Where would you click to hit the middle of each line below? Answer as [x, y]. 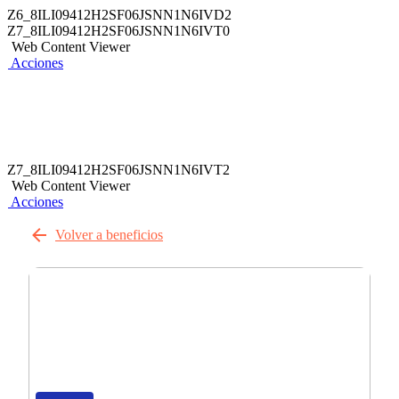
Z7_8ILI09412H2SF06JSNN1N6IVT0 [118, 31]
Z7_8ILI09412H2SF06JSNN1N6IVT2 [118, 170]
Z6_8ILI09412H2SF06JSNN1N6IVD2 [119, 15]
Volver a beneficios [109, 235]
